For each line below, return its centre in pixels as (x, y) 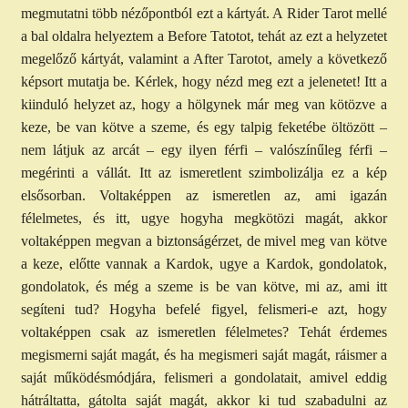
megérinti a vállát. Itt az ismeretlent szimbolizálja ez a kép (204, 172)
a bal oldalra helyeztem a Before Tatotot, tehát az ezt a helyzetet (204, 36)
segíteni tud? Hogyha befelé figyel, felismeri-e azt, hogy (204, 309)
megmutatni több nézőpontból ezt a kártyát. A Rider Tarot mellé (204, 13)
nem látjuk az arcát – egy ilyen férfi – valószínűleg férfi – (204, 149)
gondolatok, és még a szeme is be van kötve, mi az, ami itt (204, 286)
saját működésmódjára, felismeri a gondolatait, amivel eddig (204, 377)
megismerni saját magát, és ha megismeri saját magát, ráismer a (204, 354)
